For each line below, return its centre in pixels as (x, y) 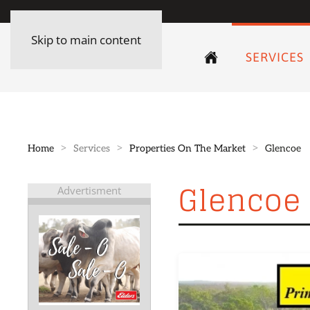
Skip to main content (86, 40)
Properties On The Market (188, 148)
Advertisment (90, 190)
